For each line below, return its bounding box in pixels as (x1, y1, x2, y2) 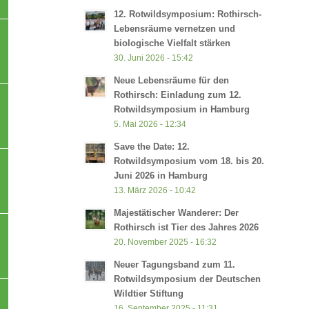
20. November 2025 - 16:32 (114, 237, 217, 246)
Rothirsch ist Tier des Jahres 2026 (114, 221, 259, 232)
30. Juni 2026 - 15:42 (114, 52, 194, 62)
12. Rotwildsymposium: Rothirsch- (114, 8, 262, 19)
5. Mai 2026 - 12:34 (114, 119, 187, 128)
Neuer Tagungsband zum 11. (114, 259, 236, 270)
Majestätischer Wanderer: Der (114, 207, 239, 218)
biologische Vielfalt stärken (114, 37, 231, 48)
